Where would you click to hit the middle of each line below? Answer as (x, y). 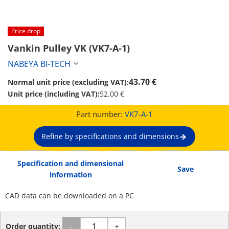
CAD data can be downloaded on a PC (70, 196)
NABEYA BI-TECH (39, 64)
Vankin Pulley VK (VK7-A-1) (69, 48)
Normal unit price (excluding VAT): (68, 82)
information (71, 175)
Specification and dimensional (71, 163)
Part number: (100, 114)
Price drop (26, 31)
